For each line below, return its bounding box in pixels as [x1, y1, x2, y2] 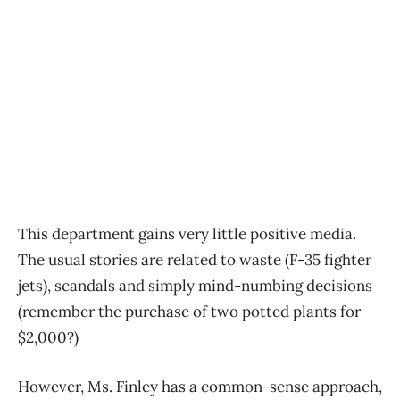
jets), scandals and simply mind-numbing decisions [18, 276, 372, 296]
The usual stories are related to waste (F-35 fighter [18, 250, 371, 271]
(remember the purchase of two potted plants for [18, 302, 361, 322]
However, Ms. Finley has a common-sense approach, [18, 377, 382, 397]
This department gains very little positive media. [18, 224, 356, 245]
